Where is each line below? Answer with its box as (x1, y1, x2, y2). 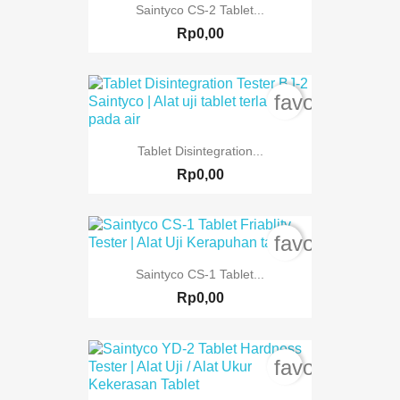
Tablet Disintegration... (137, 143, 263, 158)
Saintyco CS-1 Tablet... (136, 267, 264, 282)
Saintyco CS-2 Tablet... (136, 2, 264, 17)
